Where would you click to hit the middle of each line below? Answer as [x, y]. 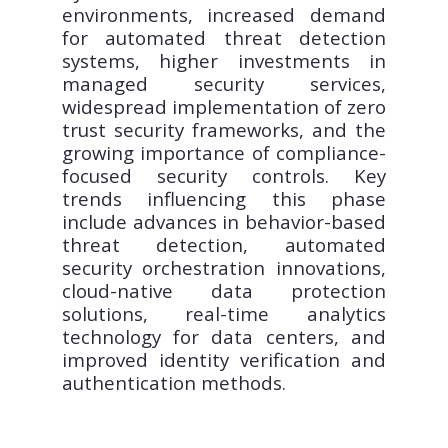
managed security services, [224, 84]
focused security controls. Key [224, 176]
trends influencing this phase [224, 199]
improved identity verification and [224, 360]
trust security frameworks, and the [224, 130]
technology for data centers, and [224, 337]
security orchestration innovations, [224, 268]
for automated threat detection [224, 38]
